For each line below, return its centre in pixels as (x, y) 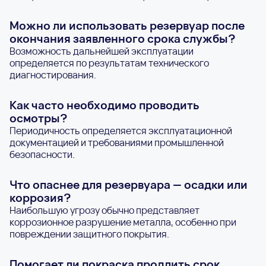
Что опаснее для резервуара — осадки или (129, 184)
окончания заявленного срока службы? (122, 38)
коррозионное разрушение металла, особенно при (123, 222)
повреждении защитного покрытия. (89, 234)
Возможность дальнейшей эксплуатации (102, 51)
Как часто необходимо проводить (104, 105)
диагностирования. (53, 75)
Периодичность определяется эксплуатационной (121, 130)
